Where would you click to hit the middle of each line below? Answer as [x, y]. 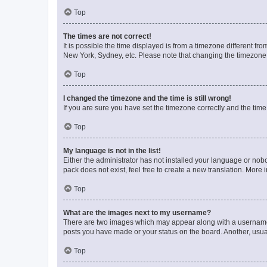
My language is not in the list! [112, 151]
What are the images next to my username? [137, 213]
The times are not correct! [107, 36]
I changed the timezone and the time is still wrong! [147, 98]
